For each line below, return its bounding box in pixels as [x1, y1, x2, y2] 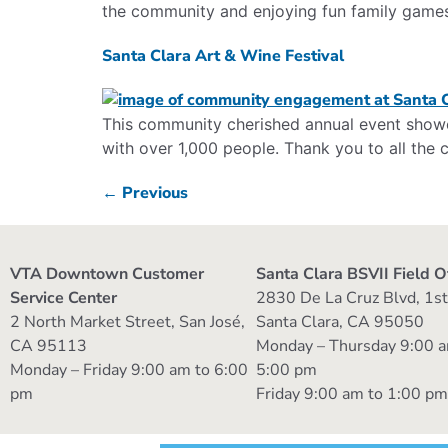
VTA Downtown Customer [10, 262, 204, 285]
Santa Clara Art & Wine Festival [102, 45, 344, 67]
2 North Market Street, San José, [10, 310, 245, 333]
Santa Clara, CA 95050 [256, 310, 425, 333]
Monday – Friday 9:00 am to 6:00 [10, 358, 248, 381]
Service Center [10, 286, 117, 309]
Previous [118, 182, 188, 204]
